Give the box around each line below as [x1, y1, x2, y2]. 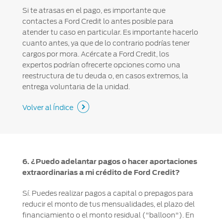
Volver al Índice [22, 103, 73, 111]
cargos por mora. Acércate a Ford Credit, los [22, 50, 169, 58]
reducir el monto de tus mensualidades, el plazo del [22, 200, 195, 209]
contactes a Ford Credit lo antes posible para [22, 17, 173, 25]
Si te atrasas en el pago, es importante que [22, 6, 166, 14]
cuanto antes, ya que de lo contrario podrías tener [22, 39, 190, 47]
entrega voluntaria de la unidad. [22, 82, 130, 91]
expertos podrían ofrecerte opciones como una [22, 60, 180, 69]
